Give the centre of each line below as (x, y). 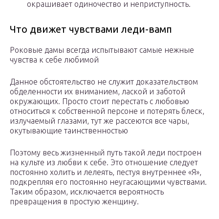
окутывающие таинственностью (69, 131)
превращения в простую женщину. (74, 202)
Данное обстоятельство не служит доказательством (104, 82)
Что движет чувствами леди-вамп (91, 29)
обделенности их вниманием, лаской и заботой (98, 92)
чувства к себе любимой (54, 60)
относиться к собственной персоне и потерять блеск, (107, 111)
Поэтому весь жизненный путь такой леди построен (106, 153)
